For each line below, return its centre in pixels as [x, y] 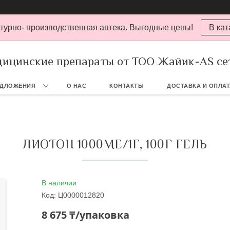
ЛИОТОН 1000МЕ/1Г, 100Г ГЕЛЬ [115, 144]
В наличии [59, 183]
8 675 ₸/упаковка [86, 215]
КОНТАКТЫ [127, 86]
